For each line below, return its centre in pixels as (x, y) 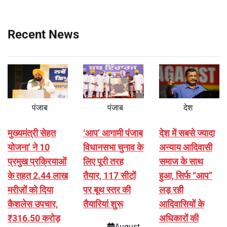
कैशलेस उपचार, (33, 204)
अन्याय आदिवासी (185, 147)
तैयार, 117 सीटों (110, 176)
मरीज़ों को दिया (30, 190)
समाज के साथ (181, 162)
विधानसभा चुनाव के (113, 147)
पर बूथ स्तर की (107, 190)
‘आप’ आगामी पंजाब (113, 133)
